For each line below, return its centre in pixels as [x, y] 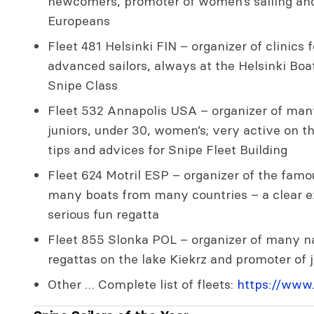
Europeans [79, 21]
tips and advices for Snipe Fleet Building [168, 150]
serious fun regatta [103, 214]
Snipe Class [83, 86]
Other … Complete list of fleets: [142, 285]
